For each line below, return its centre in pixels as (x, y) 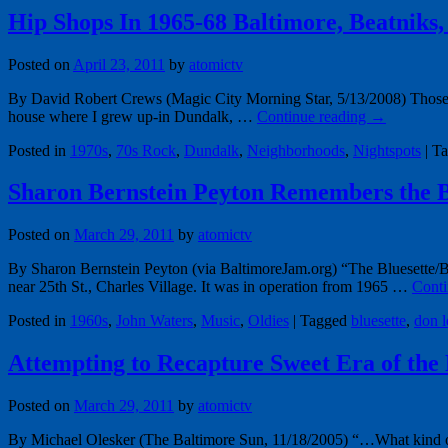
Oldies (268, 321)
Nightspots (387, 150)
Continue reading (313, 116)
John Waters (154, 321)
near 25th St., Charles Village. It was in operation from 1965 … (210, 287)
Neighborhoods (296, 150)
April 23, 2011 (119, 64)
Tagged (323, 321)
